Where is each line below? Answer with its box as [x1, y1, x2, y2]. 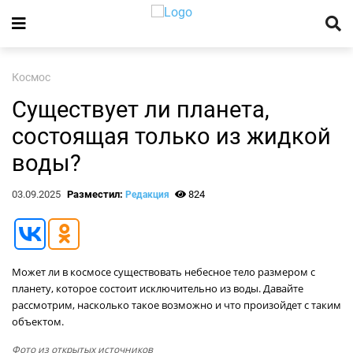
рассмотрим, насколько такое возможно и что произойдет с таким [12, 298, 341, 312]
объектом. [12, 314, 64, 329]
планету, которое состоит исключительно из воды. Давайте [12, 281, 303, 295]
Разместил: [66, 188, 125, 200]
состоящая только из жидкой [12, 123, 331, 150]
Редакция [124, 189, 169, 200]
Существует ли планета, [12, 96, 269, 123]
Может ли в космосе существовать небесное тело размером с [12, 265, 315, 279]
